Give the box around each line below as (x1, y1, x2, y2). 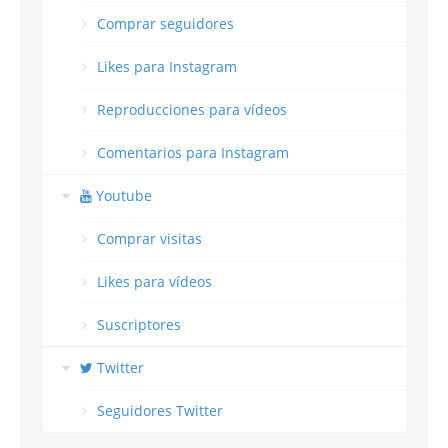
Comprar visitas (97, 229, 202, 249)
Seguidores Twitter (97, 401, 223, 421)
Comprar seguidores (97, 14, 234, 34)
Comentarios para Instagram (97, 143, 289, 163)
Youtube (92, 186, 152, 206)
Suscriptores (97, 315, 181, 335)
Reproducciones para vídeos (97, 100, 287, 120)
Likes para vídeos (97, 272, 212, 292)
